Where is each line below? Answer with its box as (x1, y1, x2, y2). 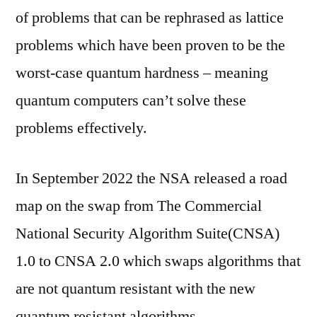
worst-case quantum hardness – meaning (16, 62, 268, 83)
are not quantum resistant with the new (16, 278, 255, 299)
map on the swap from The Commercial (16, 195, 262, 216)
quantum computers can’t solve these (16, 90, 246, 110)
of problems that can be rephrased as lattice (16, 7, 284, 28)
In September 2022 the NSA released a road (16, 168, 287, 188)
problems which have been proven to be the (16, 35, 285, 55)
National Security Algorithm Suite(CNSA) (16, 223, 279, 243)
